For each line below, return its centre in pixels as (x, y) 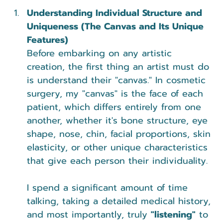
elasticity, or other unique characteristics (119, 147)
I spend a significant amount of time (109, 187)
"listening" (173, 214)
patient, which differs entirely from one (116, 107)
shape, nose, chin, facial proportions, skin (120, 134)
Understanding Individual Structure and (116, 13)
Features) (48, 40)
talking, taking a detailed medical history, (120, 201)
